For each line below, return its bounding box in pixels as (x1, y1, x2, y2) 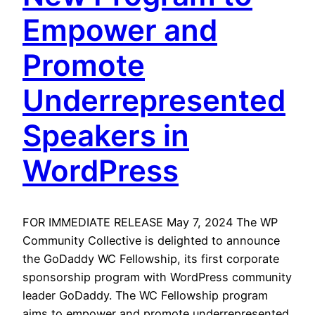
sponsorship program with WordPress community (22, 270, 292, 285)
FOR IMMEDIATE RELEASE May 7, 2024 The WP (22, 215, 278, 230)
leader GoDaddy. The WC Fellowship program (22, 288, 268, 303)
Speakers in (22, 117, 189, 154)
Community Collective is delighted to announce (22, 233, 280, 248)
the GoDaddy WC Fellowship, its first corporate (22, 252, 279, 266)
